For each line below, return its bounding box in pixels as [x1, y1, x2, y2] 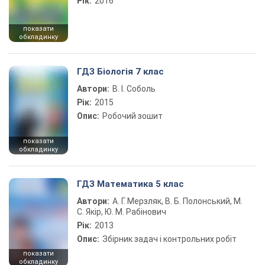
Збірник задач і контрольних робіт [102, 234, 237, 244]
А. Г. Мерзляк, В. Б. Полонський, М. [112, 196, 243, 206]
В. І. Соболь [112, 84, 156, 93]
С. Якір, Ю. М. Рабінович [77, 207, 166, 216]
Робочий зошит [102, 111, 163, 121]
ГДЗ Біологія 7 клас [77, 66, 164, 77]
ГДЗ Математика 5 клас [77, 179, 184, 189]
